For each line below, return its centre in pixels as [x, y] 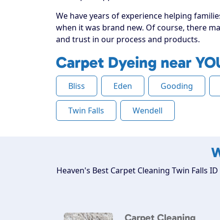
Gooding [177, 86]
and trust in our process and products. [128, 39]
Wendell [148, 110]
